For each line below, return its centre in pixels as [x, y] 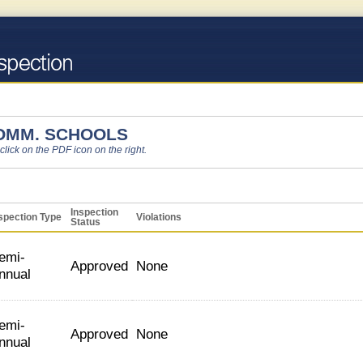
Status [85, 222]
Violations [159, 217]
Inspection [94, 212]
